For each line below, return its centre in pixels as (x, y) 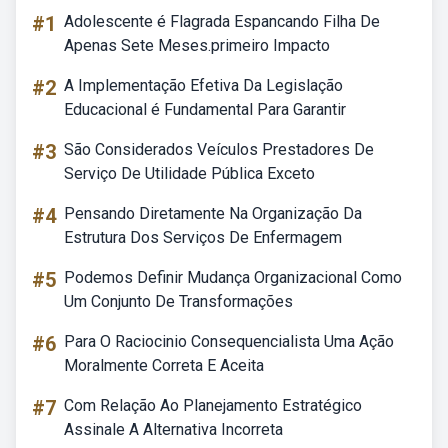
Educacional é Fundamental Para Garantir (205, 109)
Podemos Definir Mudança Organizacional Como (233, 277)
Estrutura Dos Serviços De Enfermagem (203, 237)
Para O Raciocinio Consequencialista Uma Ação (229, 341)
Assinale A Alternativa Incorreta (173, 429)
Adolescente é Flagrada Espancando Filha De (222, 21)
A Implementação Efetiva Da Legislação (203, 85)
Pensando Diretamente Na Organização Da (213, 213)
